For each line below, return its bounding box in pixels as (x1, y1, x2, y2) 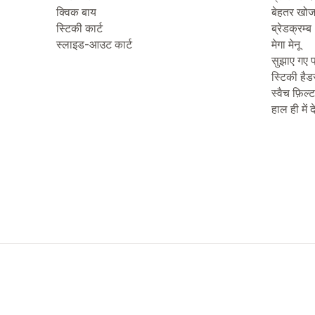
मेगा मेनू (271, 37, 300, 51)
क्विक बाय (56, 5, 96, 19)
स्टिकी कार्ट (56, 21, 103, 35)
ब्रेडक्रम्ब (271, 21, 311, 35)
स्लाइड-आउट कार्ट (56, 37, 132, 51)
